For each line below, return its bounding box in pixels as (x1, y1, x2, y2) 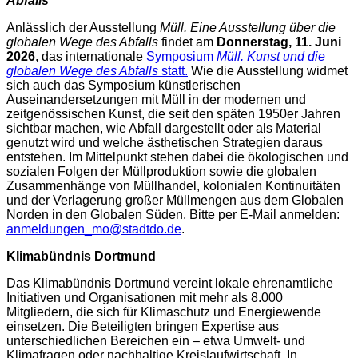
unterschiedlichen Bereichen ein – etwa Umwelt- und (6, 334, 305, 348)
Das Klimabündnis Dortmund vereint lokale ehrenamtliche (6, 276, 333, 291)
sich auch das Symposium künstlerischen (6, 78, 241, 93)
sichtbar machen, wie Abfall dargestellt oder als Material (6, 121, 321, 136)
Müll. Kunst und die (217, 50, 325, 64)
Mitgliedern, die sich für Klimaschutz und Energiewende (6, 305, 321, 320)
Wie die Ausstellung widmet (188, 64, 348, 78)
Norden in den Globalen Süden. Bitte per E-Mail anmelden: (6, 208, 340, 222)
